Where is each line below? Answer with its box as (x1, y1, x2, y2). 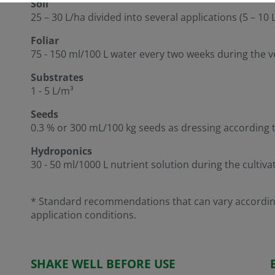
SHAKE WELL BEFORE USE (31, 255, 176, 272)
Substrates (31, 70, 83, 84)
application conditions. (31, 207, 136, 222)
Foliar (31, 33, 59, 47)
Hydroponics (31, 144, 92, 158)
